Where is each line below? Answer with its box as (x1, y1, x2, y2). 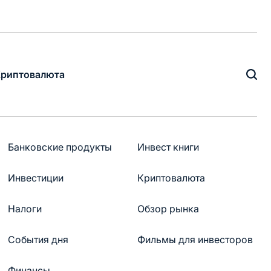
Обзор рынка (137, 203, 199, 215)
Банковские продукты (8, 141, 112, 153)
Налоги (8, 203, 42, 215)
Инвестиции (8, 172, 64, 184)
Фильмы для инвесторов (137, 233, 253, 246)
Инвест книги (137, 141, 199, 153)
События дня (8, 233, 68, 246)
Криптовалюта (137, 172, 205, 184)
